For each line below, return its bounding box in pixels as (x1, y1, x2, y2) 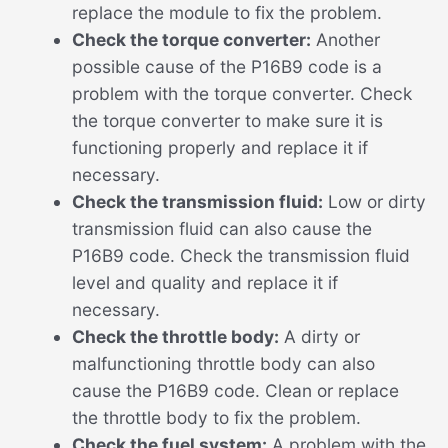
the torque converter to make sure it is (71, 110, 383, 131)
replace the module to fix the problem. (71, 2, 382, 23)
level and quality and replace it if (71, 272, 338, 293)
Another (310, 29, 380, 50)
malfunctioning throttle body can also (71, 353, 375, 374)
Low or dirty (322, 191, 426, 212)
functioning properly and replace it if (71, 137, 368, 158)
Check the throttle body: (71, 326, 279, 347)
